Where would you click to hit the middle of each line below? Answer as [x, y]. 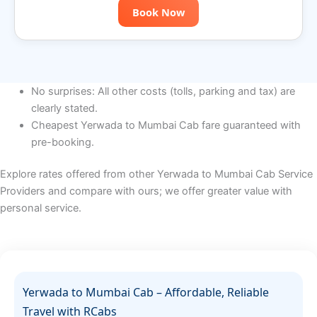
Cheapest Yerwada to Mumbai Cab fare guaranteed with [166, 125]
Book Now [158, 12]
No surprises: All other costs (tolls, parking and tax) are [163, 91]
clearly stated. [64, 108]
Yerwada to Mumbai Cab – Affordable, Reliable [146, 292]
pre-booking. [62, 142]
